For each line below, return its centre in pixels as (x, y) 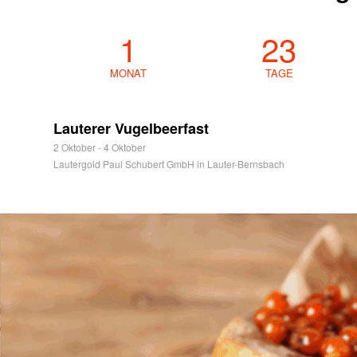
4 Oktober (125, 147)
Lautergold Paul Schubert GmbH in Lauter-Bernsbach (169, 164)
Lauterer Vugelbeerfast (131, 128)
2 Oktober (75, 147)
